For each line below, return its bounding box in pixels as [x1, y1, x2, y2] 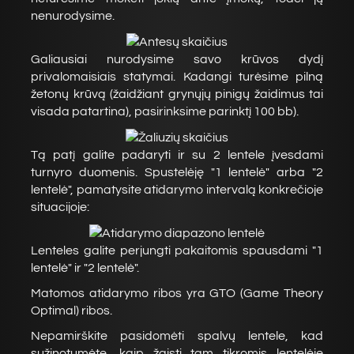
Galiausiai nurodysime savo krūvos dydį [31, 53, 323, 66]
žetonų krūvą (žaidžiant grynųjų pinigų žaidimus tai [31, 88, 323, 100]
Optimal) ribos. [31, 304, 112, 317]
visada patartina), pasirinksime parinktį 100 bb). [31, 105, 299, 118]
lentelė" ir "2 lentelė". [31, 262, 139, 274]
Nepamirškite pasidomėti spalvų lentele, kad [31, 330, 323, 342]
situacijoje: [31, 201, 89, 213]
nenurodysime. [31, 9, 115, 22]
